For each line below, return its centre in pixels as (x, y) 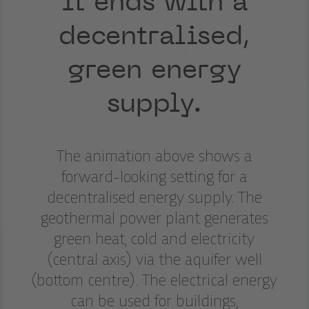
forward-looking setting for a (154, 178)
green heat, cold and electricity (154, 240)
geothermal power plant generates (154, 219)
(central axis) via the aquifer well (154, 260)
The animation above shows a (154, 157)
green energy (154, 68)
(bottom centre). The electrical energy (154, 281)
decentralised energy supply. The (154, 198)
